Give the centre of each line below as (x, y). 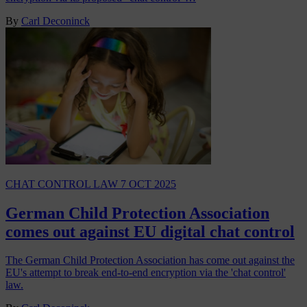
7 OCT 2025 (148, 184)
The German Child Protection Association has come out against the (150, 260)
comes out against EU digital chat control (150, 231)
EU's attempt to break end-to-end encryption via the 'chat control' (146, 273)
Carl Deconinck (56, 21)
